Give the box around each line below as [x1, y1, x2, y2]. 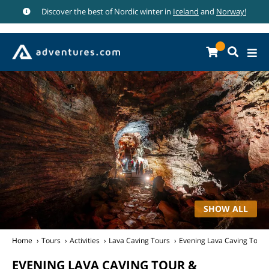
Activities [70, 235, 100, 246]
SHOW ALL [204, 203, 248, 214]
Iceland [173, 6, 199, 17]
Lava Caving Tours [109, 235, 170, 246]
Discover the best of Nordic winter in [41, 6, 171, 17]
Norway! [216, 6, 246, 17]
